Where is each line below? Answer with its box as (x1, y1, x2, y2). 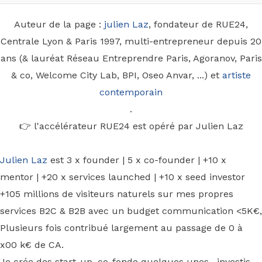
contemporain (99, 87, 163, 98)
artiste (222, 70, 251, 81)
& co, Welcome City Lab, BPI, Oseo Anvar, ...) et (11, 70, 222, 81)
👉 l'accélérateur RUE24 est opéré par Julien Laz (19, 120, 243, 132)
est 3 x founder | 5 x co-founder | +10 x (47, 154, 226, 166)
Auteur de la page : (14, 19, 104, 30)
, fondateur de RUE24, (149, 19, 248, 30)
